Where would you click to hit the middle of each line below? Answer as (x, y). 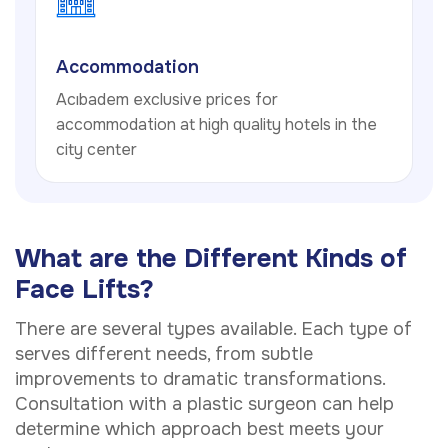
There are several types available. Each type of (213, 328)
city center (96, 149)
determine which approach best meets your (199, 428)
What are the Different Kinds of (211, 258)
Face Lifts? (84, 289)
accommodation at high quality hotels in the (216, 124)
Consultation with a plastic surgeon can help (204, 403)
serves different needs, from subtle (164, 353)
